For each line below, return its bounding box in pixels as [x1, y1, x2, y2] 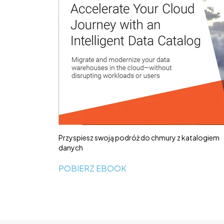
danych [58, 143, 83, 152]
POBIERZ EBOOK [58, 163, 126, 174]
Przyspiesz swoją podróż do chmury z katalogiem [58, 133, 219, 142]
